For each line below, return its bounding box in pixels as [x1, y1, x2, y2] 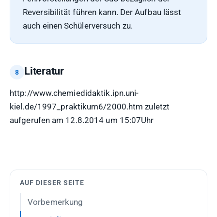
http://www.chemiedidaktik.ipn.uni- [10, 88, 139, 98]
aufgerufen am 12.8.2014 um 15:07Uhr [10, 115, 154, 125]
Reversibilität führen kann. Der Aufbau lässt [23, 7, 182, 17]
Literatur [24, 65, 64, 77]
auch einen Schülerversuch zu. [23, 21, 133, 31]
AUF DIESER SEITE [20, 179, 84, 186]
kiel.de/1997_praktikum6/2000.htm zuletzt [10, 102, 170, 111]
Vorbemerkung [28, 197, 83, 207]
